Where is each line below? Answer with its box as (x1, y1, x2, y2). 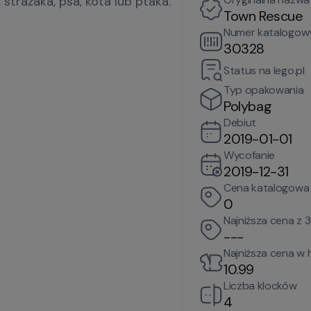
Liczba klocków (224, 278, 297, 293)
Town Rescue (224, 7, 303, 25)
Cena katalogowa (224, 180, 310, 195)
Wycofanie (224, 148, 276, 162)
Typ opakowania (224, 83, 304, 97)
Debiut (224, 115, 257, 130)
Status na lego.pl (224, 62, 305, 78)
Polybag (224, 97, 272, 115)
